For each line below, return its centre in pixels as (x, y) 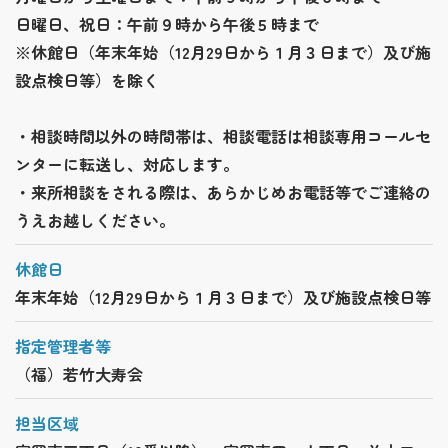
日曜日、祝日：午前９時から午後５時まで (167, 24)
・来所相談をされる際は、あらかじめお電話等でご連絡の (223, 192)
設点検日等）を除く (87, 80)
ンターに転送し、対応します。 (127, 164)
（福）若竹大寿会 (79, 374)
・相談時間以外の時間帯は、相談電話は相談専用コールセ (223, 136)
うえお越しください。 (95, 220)
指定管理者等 (63, 346)
